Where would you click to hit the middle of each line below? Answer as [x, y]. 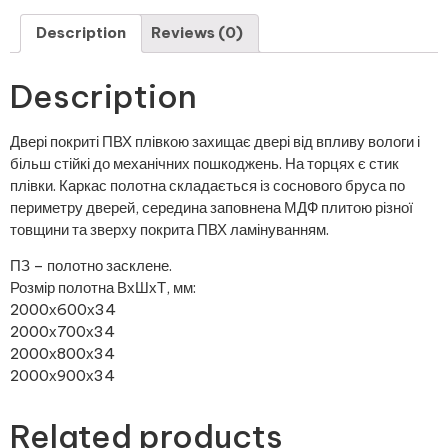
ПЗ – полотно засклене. [91, 266]
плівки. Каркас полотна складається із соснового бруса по [207, 185]
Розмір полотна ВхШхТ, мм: [103, 288]
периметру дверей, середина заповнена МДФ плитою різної [211, 207]
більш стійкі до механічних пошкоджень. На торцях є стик [204, 163]
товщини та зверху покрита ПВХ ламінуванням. [169, 229]
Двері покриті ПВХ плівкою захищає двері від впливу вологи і [215, 141]
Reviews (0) [197, 33]
